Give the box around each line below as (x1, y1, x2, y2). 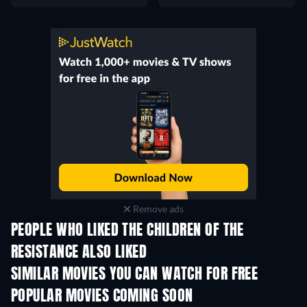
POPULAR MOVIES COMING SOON (11, 289, 193, 304)
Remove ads (130, 203, 184, 214)
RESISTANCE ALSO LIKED (11, 245, 147, 260)
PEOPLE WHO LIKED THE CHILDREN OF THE (11, 223, 244, 238)
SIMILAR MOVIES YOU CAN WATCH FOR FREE (11, 267, 258, 282)
